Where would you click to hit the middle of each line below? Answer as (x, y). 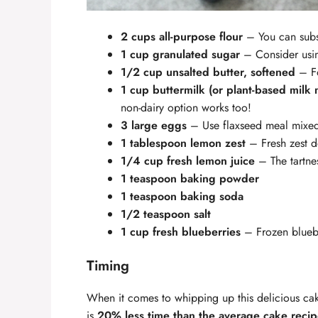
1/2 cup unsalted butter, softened (208, 72)
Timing (108, 266)
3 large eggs (154, 126)
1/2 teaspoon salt (166, 214)
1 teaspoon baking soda (182, 197)
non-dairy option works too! (186, 108)
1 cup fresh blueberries (181, 232)
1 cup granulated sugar (180, 55)
